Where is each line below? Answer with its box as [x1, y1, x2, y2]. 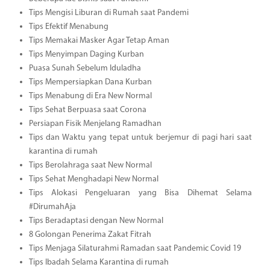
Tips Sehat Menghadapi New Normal [28, 174, 159, 184]
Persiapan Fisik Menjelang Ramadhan [28, 119, 162, 128]
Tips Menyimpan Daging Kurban [28, 49, 144, 59]
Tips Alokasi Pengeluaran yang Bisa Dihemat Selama [28, 188, 252, 198]
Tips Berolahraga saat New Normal [28, 160, 152, 170]
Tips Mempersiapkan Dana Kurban [28, 77, 152, 87]
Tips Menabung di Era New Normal [28, 91, 152, 101]
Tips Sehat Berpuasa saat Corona [28, 105, 146, 115]
